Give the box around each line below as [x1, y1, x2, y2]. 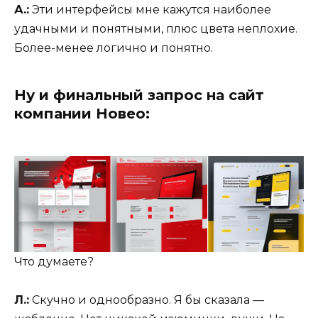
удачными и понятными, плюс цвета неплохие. [14, 21, 297, 35]
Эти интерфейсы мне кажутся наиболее [29, 2, 271, 16]
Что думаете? [14, 254, 94, 268]
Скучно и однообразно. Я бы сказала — [29, 293, 264, 307]
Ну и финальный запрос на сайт [14, 86, 264, 104]
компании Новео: [14, 104, 150, 122]
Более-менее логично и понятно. [14, 40, 213, 55]
